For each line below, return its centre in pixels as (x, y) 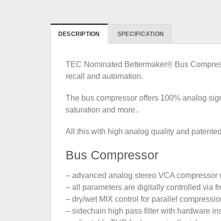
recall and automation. (104, 76)
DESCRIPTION (79, 34)
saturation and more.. (102, 110)
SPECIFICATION (141, 34)
